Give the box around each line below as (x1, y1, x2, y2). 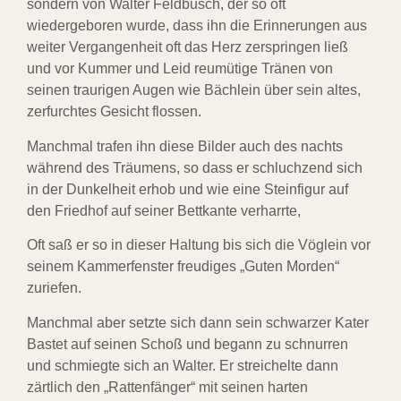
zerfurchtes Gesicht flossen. (27, 104, 201, 120)
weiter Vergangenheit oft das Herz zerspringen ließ (27, 39, 348, 55)
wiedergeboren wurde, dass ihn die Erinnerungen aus (27, 18, 367, 34)
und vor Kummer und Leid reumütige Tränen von (27, 61, 333, 77)
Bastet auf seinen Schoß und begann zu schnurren (27, 336, 348, 352)
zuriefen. (27, 280, 81, 296)
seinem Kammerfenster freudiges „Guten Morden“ (27, 259, 339, 275)
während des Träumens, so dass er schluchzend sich (27, 159, 363, 175)
